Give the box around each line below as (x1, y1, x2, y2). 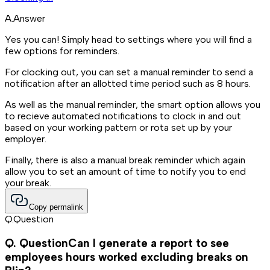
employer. (5, 133, 46, 145)
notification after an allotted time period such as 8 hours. (5, 78, 251, 90)
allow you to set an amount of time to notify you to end (5, 166, 246, 178)
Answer (13, 13, 45, 25)
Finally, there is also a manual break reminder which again (5, 154, 245, 166)
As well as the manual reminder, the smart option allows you (5, 99, 260, 111)
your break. (5, 177, 51, 189)
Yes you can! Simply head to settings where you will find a (5, 34, 252, 46)
